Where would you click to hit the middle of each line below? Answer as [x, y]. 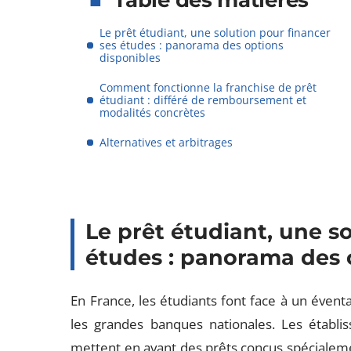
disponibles [130, 58]
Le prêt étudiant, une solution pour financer [215, 33]
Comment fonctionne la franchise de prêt [208, 87]
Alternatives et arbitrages [166, 142]
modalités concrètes [153, 112]
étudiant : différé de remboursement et [203, 100]
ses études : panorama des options [192, 45]
